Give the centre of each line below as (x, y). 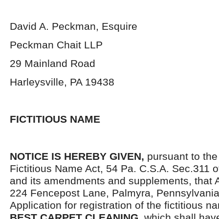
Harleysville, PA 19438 (62, 82)
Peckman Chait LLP (56, 45)
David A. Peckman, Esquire (74, 26)
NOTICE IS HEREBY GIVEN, (78, 156)
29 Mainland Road (53, 63)
